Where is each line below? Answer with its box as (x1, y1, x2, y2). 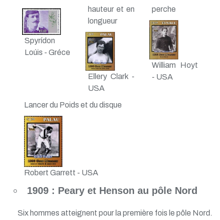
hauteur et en (88, 5, 135, 14)
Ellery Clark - (88, 72, 135, 81)
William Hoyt (151, 61, 198, 70)
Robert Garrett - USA (24, 168, 99, 177)
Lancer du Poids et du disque (24, 101, 122, 110)
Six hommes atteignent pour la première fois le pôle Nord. (17, 208, 213, 217)
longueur (88, 17, 118, 26)
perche (151, 5, 176, 14)
